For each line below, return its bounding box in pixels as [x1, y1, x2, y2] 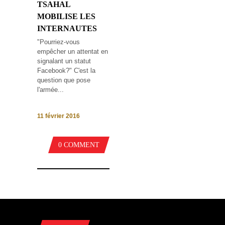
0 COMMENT [58, 141, 99, 149]
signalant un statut [37, 57, 91, 65]
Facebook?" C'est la [37, 66, 95, 74]
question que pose [37, 76, 90, 84]
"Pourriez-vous [37, 38, 80, 46]
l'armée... [37, 85, 64, 93]
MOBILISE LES [37, 12, 95, 21]
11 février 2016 [37, 113, 80, 120]
